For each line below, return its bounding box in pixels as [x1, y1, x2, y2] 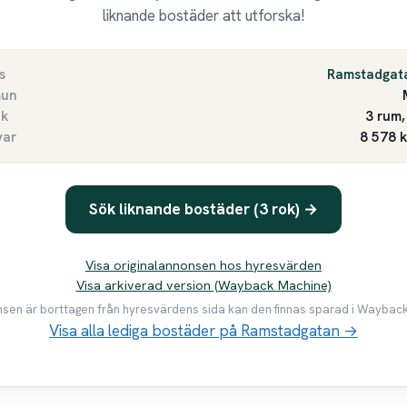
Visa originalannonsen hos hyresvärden [85, 256, 322, 273]
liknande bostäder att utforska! [103, 5, 304, 25]
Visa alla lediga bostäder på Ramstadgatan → [49, 321, 358, 342]
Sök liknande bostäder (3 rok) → [89, 199, 318, 220]
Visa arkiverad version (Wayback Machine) [75, 276, 332, 293]
